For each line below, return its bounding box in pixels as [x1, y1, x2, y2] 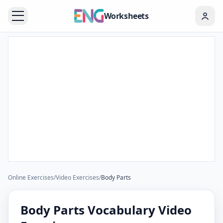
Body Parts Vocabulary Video [20, 202, 192, 218]
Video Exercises [56, 173, 99, 182]
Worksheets [104, 10, 149, 21]
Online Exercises [8, 173, 54, 182]
